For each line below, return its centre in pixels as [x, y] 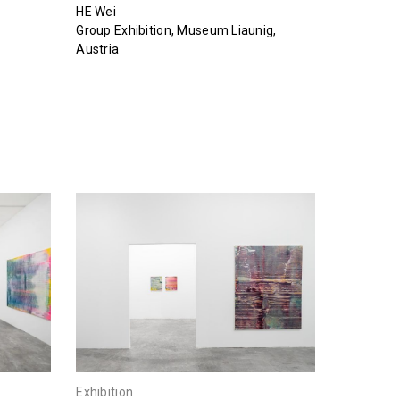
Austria [98, 50]
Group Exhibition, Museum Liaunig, [176, 31]
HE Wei [96, 12]
